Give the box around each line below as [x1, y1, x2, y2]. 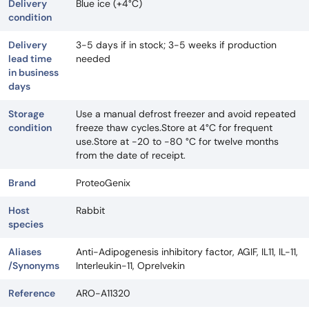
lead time [8, 52, 52, 65]
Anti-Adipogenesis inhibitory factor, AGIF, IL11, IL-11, [76, 245, 298, 258]
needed [76, 52, 110, 65]
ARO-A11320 [76, 286, 130, 299]
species [8, 217, 43, 230]
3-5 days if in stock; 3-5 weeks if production [76, 38, 277, 51]
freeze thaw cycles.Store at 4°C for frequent [76, 121, 272, 134]
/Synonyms [8, 259, 59, 272]
